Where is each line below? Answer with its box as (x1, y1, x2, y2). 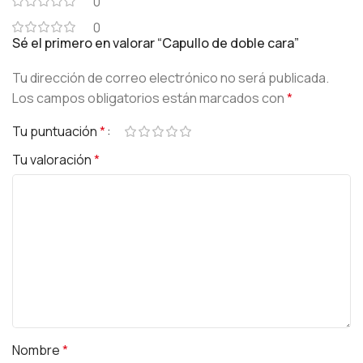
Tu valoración (12, 151, 94, 169)
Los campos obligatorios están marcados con (12, 89, 287, 107)
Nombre (12, 341, 62, 359)
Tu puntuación (12, 122, 100, 140)
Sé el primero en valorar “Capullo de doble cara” (12, 34, 299, 52)
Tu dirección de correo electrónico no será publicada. (12, 69, 329, 87)
